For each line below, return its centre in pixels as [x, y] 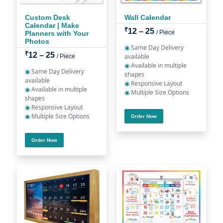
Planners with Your [57, 33]
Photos [37, 41]
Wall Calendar [148, 17]
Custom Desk [48, 17]
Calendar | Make [52, 25]
